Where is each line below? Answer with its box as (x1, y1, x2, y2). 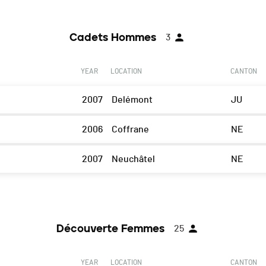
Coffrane (111, 125, 149, 135)
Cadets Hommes (69, 31, 156, 45)
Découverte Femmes (56, 222, 164, 236)
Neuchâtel (111, 154, 155, 164)
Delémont (111, 95, 153, 105)
